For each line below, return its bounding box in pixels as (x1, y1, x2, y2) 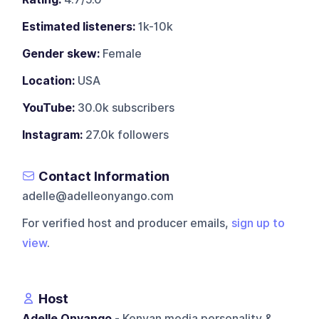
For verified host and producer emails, (22, 216, 232, 230)
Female (100, 46, 142, 61)
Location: (22, 73, 75, 88)
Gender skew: (22, 46, 100, 61)
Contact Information (38, 168, 170, 184)
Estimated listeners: (22, 19, 136, 33)
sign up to (231, 216, 286, 230)
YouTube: (22, 100, 75, 115)
